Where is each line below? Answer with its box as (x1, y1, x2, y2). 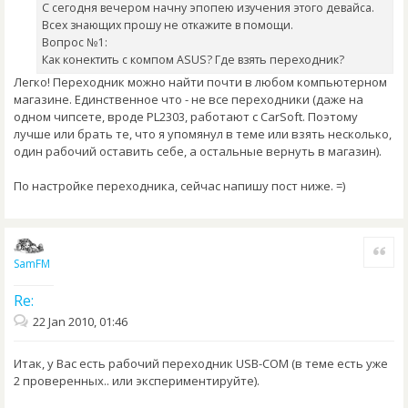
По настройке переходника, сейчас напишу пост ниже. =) (14, 178, 345, 195)
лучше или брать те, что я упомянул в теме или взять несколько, (14, 126, 392, 143)
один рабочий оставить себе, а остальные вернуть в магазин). (14, 143, 382, 160)
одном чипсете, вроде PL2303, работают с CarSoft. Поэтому (14, 108, 358, 126)
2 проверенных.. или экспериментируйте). (14, 372, 260, 389)
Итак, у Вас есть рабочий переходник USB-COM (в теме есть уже (14, 354, 388, 372)
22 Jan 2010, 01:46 (33, 312, 127, 330)
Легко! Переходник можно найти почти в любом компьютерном (14, 74, 387, 91)
